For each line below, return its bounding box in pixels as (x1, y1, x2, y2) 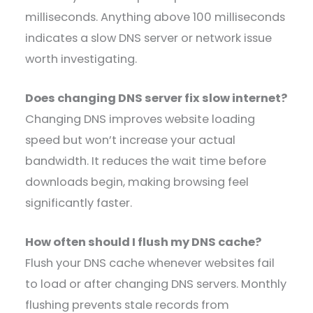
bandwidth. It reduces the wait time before (25, 153, 267, 170)
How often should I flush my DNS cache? (25, 234, 262, 251)
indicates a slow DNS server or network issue (25, 29, 272, 46)
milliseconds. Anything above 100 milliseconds (25, 8, 286, 25)
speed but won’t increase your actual (25, 132, 236, 149)
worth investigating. (25, 50, 138, 67)
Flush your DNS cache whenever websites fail (25, 255, 275, 272)
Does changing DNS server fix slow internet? (25, 90, 288, 107)
